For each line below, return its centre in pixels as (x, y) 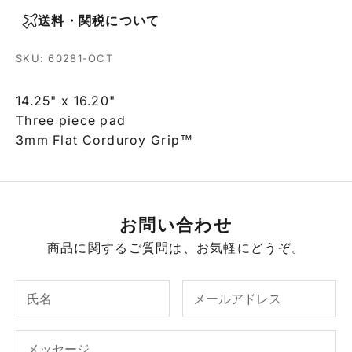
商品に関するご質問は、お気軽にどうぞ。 (176, 248)
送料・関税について (99, 21)
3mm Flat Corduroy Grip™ (105, 140)
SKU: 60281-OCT (64, 59)
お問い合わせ (176, 225)
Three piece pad (71, 121)
